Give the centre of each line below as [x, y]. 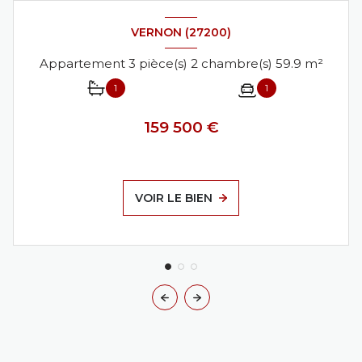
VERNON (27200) [181, 32]
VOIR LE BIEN [174, 198]
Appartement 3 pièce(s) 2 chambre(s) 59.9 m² [314, 63]
